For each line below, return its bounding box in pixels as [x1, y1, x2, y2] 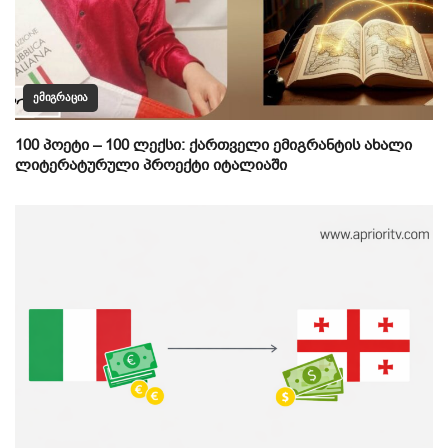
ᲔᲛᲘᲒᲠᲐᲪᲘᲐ [33, 90, 89, 104]
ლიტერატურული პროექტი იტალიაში [15, 154, 287, 175]
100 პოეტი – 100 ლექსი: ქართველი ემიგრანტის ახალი [15, 134, 412, 155]
